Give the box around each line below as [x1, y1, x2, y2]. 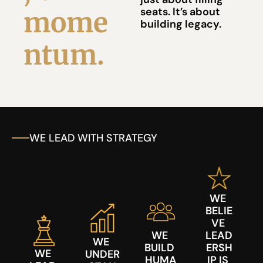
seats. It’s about [140, 5, 220, 19]
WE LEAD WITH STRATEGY [29, 130, 157, 145]
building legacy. [140, 17, 221, 31]
